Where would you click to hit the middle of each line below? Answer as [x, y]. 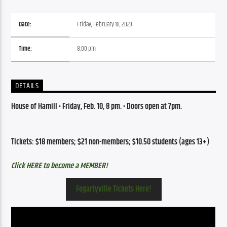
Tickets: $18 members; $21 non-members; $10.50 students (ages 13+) [110, 142]
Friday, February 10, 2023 [105, 25]
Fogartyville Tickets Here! [113, 190]
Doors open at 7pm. [155, 106]
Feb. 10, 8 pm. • [105, 106]
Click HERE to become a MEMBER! [60, 166]
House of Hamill [35, 106]
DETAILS [27, 86]
